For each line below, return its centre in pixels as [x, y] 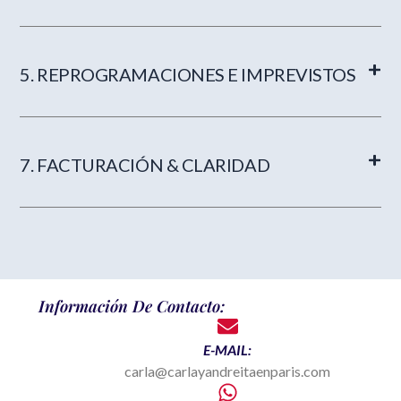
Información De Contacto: [132, 307]
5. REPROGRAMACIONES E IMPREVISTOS [188, 74]
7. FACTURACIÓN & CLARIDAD [145, 164]
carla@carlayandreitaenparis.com [227, 371]
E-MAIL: [227, 350]
